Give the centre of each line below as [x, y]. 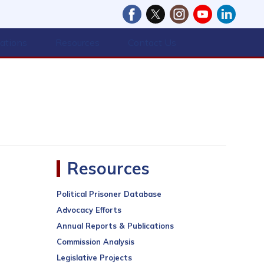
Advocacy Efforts [89, 210]
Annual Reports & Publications [115, 226]
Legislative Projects [94, 258]
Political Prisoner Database [109, 194]
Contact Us [152, 42]
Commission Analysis [95, 242]
